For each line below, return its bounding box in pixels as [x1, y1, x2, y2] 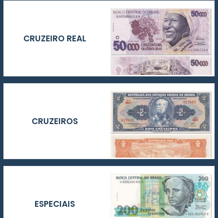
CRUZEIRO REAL [23, 32, 86, 44]
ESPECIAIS [34, 198, 75, 210]
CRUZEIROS [31, 115, 78, 127]
